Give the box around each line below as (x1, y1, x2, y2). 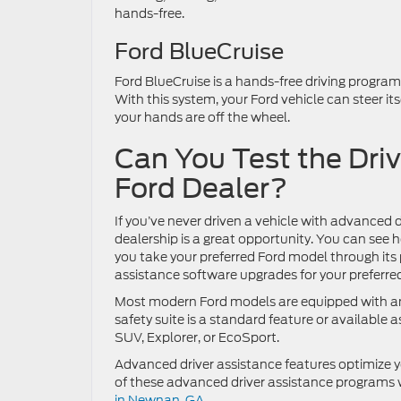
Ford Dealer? (115, 172, 287, 205)
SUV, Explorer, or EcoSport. (115, 328, 282, 347)
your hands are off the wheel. (115, 108, 293, 127)
